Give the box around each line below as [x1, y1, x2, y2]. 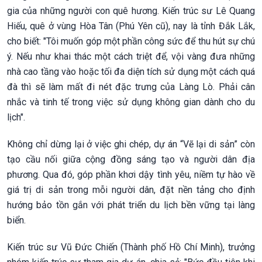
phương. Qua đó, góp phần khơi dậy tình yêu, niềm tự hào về [7, 169, 255, 181]
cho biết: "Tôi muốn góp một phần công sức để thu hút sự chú [7, 36, 255, 47]
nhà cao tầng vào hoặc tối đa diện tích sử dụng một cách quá [7, 66, 255, 78]
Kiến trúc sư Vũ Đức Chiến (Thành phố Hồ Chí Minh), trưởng [7, 242, 255, 253]
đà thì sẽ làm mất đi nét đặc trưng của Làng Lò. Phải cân [7, 81, 255, 93]
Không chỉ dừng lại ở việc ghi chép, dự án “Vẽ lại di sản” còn [7, 139, 255, 150]
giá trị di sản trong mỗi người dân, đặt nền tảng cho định [7, 184, 255, 196]
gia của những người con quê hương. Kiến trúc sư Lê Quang [7, 5, 255, 17]
